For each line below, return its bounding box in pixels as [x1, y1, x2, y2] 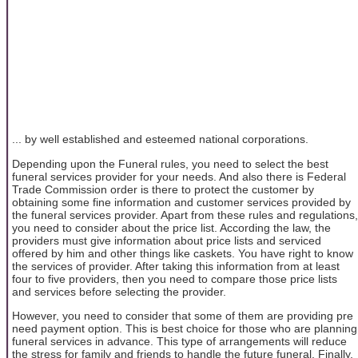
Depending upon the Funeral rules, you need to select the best [12, 157, 328, 170]
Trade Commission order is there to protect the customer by [12, 182, 314, 196]
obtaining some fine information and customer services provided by [12, 195, 351, 209]
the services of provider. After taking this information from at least [12, 259, 340, 272]
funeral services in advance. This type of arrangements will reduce [12, 334, 347, 348]
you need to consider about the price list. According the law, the [12, 221, 331, 234]
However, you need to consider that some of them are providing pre [12, 308, 353, 322]
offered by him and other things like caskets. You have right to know [12, 246, 353, 260]
